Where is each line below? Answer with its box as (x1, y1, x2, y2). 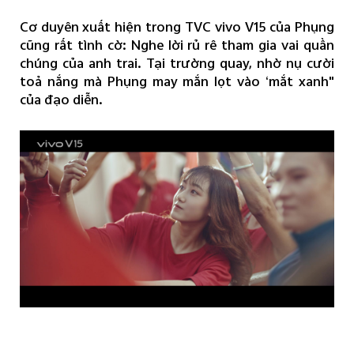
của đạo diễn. (19, 88, 103, 110)
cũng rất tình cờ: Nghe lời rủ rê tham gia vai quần (19, 33, 335, 55)
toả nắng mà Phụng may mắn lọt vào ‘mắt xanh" (19, 70, 335, 92)
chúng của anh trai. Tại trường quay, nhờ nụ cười (19, 51, 335, 73)
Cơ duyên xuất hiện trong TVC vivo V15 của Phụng (19, 15, 335, 37)
